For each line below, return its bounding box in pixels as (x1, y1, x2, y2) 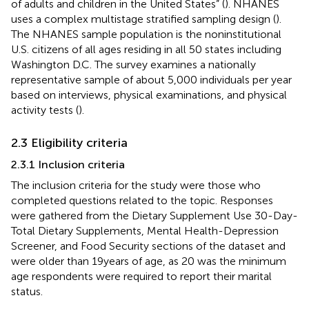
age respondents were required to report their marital (11, 269, 272, 283)
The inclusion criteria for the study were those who (11, 178, 261, 192)
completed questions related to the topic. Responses (11, 193, 273, 207)
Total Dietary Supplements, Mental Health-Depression (11, 223, 279, 237)
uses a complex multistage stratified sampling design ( (11, 12, 276, 26)
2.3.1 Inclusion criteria (11, 157, 125, 171)
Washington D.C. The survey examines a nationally (11, 57, 256, 71)
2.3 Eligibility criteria (11, 134, 128, 150)
